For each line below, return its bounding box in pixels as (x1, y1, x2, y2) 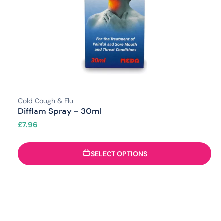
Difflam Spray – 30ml (18, 105, 102, 116)
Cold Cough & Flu (18, 96, 73, 105)
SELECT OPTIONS (90, 149, 147, 158)
